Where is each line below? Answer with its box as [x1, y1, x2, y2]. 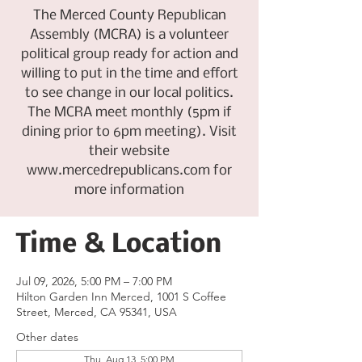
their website [89, 143, 170, 159]
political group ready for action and [20, 46, 238, 62]
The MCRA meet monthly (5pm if [27, 104, 232, 120]
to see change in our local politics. [25, 85, 234, 101]
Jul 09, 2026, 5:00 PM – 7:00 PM [16, 273, 172, 288]
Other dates [16, 329, 78, 344]
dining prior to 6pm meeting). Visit [22, 124, 237, 140]
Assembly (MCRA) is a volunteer [30, 27, 229, 43]
